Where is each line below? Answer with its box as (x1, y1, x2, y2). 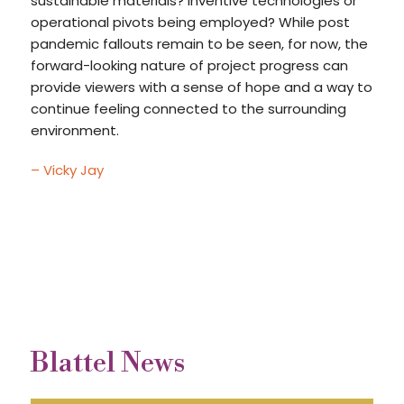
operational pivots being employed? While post (30, 13, 350, 32)
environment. (30, 121, 119, 140)
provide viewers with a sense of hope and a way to (30, 78, 372, 96)
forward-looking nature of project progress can (30, 56, 348, 75)
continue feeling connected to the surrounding (30, 99, 346, 118)
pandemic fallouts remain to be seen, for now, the (30, 34, 368, 53)
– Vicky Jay (30, 161, 104, 179)
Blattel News (30, 346, 185, 381)
